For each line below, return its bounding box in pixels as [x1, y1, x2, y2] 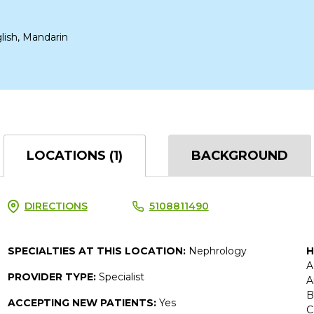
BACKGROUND [191, 147, 288, 163]
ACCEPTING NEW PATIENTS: [7, 296, 159, 309]
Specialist [98, 270, 144, 283]
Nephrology [188, 244, 247, 257]
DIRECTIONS [24, 199, 88, 212]
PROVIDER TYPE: [7, 270, 99, 283]
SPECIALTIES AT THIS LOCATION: [7, 244, 189, 257]
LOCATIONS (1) [26, 147, 123, 163]
